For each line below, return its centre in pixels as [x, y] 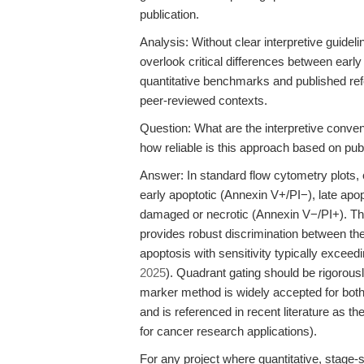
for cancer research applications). [228, 331]
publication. [169, 14]
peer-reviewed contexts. [204, 100]
